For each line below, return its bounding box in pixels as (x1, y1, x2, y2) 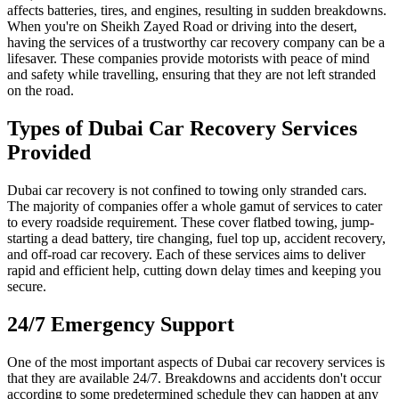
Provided (7, 141, 91, 165)
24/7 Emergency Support (7, 313, 234, 337)
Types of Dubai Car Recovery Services (7, 117, 357, 141)
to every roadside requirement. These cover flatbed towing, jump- (7, 215, 374, 231)
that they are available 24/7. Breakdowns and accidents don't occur (7, 370, 381, 387)
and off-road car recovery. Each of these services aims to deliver (7, 247, 365, 263)
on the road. (7, 83, 74, 99)
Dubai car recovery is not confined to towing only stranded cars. (7, 183, 367, 199)
